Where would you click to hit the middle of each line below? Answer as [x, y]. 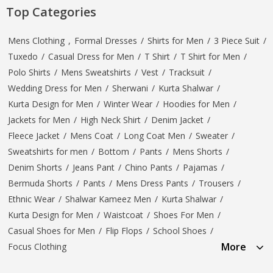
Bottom [114, 151]
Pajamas [200, 167]
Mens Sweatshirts [96, 72]
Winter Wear [128, 104]
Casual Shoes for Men [51, 230]
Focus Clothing [37, 246]
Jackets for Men [39, 119]
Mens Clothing [36, 40]
